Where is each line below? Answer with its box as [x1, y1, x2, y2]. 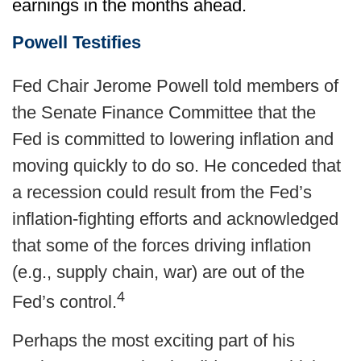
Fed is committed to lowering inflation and [12, 129, 334, 149]
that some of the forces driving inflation [12, 235, 311, 255]
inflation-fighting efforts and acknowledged [12, 209, 338, 229]
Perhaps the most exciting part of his [12, 330, 295, 351]
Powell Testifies [12, 32, 141, 52]
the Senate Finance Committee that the [12, 102, 316, 122]
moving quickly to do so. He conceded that [12, 156, 341, 176]
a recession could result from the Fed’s [12, 182, 312, 202]
